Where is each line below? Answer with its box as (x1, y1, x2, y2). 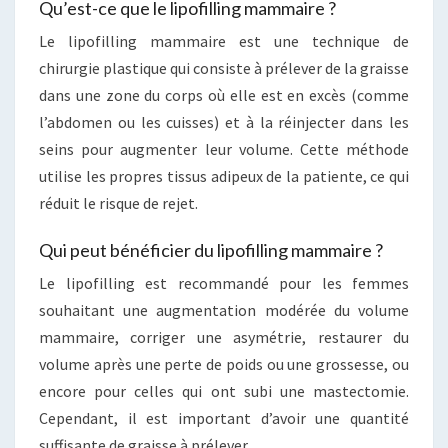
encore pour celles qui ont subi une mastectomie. (39, 381, 409, 402)
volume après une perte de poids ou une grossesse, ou (39, 354, 409, 375)
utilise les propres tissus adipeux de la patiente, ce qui (39, 166, 409, 187)
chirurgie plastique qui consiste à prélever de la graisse (39, 58, 409, 79)
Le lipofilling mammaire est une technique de (39, 31, 409, 52)
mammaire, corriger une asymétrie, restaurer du (39, 327, 409, 348)
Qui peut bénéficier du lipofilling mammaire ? (39, 239, 383, 262)
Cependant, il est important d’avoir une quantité (39, 408, 409, 429)
